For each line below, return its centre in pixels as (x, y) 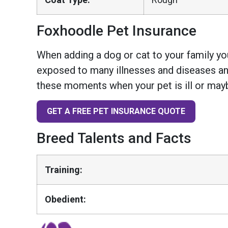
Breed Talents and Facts (114, 138)
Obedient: (65, 199)
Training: (64, 170)
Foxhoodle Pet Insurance (117, 31)
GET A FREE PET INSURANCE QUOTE (116, 111)
